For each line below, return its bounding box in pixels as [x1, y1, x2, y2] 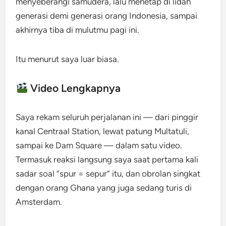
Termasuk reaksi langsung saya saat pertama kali [16, 154, 199, 164]
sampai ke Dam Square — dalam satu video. [16, 140, 183, 150]
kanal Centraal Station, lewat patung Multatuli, [16, 126, 190, 136]
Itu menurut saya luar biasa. [16, 54, 120, 64]
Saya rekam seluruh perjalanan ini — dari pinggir [16, 112, 199, 122]
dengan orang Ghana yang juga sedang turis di [16, 183, 192, 193]
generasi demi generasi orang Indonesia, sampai [16, 11, 198, 21]
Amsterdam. [16, 197, 63, 207]
